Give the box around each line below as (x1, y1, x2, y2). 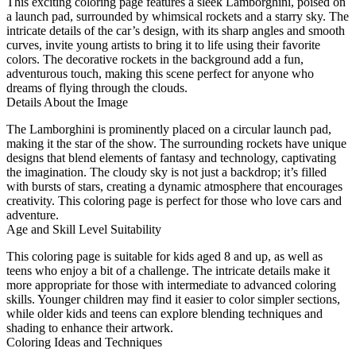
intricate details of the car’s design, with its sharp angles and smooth (6, 23, 345, 37)
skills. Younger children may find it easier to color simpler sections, (6, 292, 340, 306)
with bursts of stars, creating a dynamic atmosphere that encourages (6, 179, 342, 193)
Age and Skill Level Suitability (6, 222, 161, 236)
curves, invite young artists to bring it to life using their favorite (6, 37, 320, 52)
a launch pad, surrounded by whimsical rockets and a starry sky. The (6, 9, 349, 23)
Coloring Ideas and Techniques (6, 335, 162, 349)
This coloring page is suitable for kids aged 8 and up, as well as (6, 249, 323, 263)
